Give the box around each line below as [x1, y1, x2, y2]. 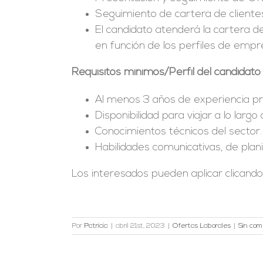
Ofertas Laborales [173, 222, 231, 230]
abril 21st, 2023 [116, 222, 165, 230]
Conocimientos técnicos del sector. [95, 126, 262, 137]
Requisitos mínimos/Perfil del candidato [71, 66, 261, 78]
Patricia [84, 222, 108, 230]
